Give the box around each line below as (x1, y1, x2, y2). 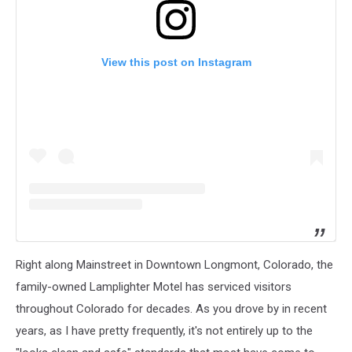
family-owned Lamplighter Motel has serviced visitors (16, 280, 291, 295)
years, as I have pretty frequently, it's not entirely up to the (16, 324, 313, 339)
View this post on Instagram (101, 56, 251, 69)
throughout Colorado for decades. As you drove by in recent (16, 302, 327, 317)
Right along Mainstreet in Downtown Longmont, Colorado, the (16, 258, 333, 273)
